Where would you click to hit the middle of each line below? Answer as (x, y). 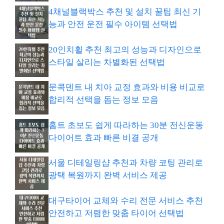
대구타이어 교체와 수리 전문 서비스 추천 (126, 200)
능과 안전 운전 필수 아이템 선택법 (113, 24)
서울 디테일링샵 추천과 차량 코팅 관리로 (126, 163)
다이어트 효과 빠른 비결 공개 (103, 137)
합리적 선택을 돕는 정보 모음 (103, 100)
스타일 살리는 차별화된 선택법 (107, 62)
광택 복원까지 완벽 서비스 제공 (108, 175)
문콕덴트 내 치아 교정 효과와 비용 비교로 (127, 87)
